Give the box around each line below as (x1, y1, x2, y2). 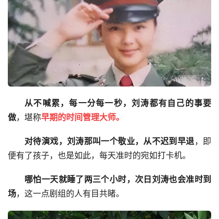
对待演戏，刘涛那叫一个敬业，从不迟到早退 (24, 136, 195, 147)
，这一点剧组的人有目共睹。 (16, 189, 124, 199)
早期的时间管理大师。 (41, 112, 124, 123)
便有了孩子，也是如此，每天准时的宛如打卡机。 (8, 151, 191, 161)
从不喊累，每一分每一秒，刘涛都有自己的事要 (24, 98, 211, 109)
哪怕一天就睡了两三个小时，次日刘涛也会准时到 (24, 175, 211, 185)
